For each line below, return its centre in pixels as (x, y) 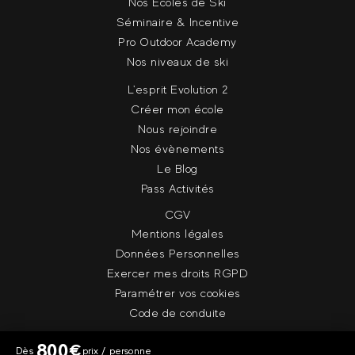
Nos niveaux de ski (177, 61)
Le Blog (177, 168)
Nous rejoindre (177, 129)
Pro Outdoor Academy (177, 42)
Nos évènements (177, 149)
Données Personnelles (177, 253)
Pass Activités (177, 188)
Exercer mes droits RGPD (177, 273)
